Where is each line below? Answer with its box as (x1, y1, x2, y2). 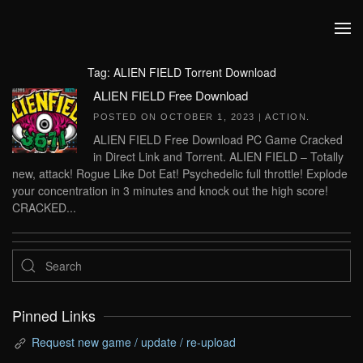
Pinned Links (12, 305, 96, 326)
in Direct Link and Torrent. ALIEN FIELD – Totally (93, 148, 344, 164)
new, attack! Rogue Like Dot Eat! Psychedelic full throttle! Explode (12, 165, 348, 181)
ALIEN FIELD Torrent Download (113, 64, 276, 80)
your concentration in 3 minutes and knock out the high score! (12, 182, 328, 199)
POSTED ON (93, 112, 160, 122)
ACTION (265, 112, 306, 122)
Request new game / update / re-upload (32, 334, 236, 350)
